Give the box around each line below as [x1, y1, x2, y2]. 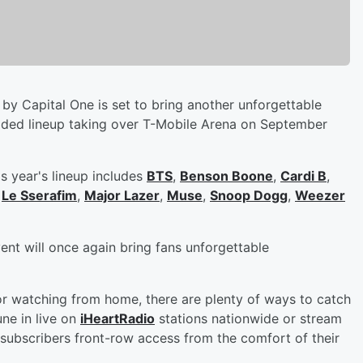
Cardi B [280, 167, 327, 184]
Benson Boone [180, 167, 273, 184]
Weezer [295, 186, 345, 203]
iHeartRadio [80, 310, 155, 327]
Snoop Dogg [210, 186, 288, 203]
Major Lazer [84, 186, 160, 203]
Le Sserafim [2, 186, 77, 203]
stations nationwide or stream [155, 310, 342, 327]
